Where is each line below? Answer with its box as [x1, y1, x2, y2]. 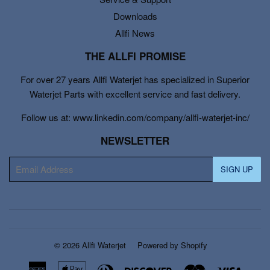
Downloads [113, 10, 157, 23]
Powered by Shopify [137, 239, 207, 251]
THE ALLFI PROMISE [84, 48, 186, 63]
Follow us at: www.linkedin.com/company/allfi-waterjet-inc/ [20, 110, 250, 124]
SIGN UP [221, 163, 253, 175]
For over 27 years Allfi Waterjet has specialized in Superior [20, 72, 250, 86]
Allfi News [115, 26, 155, 39]
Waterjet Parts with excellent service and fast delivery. [30, 87, 240, 100]
